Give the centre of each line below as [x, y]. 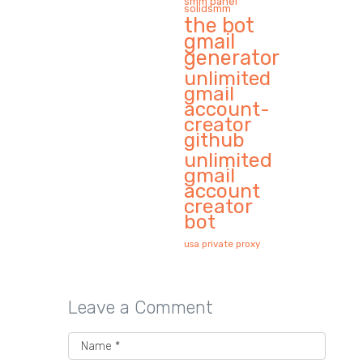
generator [232, 58]
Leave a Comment [141, 308]
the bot [220, 26]
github [215, 140]
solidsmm [208, 9]
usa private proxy [222, 244]
